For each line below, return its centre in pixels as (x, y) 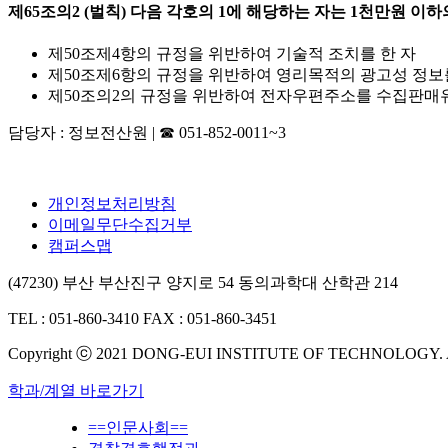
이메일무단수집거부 (120, 225)
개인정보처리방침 (112, 204)
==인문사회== (138, 428)
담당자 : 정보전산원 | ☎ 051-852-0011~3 (147, 133)
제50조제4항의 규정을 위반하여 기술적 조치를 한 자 (232, 54)
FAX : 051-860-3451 (210, 319)
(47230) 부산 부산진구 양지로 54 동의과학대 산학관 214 (203, 283)
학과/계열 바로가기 (76, 391)
